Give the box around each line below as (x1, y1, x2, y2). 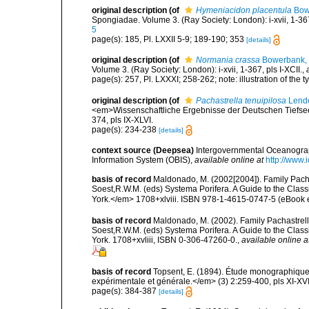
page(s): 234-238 (92, 124, 159, 134)
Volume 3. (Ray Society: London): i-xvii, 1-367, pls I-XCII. (92, 65, 302, 75)
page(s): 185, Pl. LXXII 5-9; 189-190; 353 (92, 34, 246, 44)
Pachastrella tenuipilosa (196, 95, 286, 106)
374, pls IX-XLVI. (92, 114, 153, 125)
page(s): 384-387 (92, 286, 159, 296)
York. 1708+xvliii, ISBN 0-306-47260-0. (92, 235, 237, 245)
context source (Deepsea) (92, 145, 194, 155)
